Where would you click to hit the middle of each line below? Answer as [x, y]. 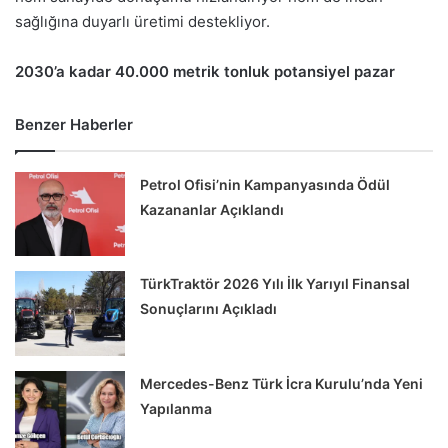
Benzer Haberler [74, 124]
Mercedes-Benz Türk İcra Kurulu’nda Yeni [282, 383]
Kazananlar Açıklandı [212, 209]
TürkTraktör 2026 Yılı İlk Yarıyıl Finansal [275, 284]
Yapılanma [176, 408]
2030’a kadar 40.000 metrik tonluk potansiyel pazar [205, 71]
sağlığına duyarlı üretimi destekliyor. [142, 21]
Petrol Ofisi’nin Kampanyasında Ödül [265, 184]
